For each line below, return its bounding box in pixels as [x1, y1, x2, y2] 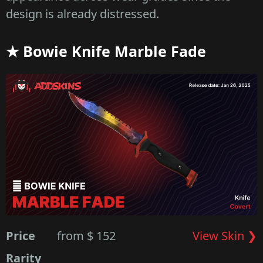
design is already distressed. [6, 5, 159, 22]
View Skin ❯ [192, 227, 257, 244]
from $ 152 [57, 227, 116, 244]
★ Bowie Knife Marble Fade [6, 41, 206, 61]
